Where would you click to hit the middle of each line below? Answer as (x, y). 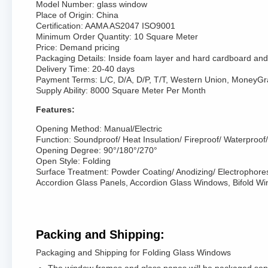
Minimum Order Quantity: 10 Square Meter (117, 36)
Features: (55, 109)
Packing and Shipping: (100, 234)
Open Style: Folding (73, 161)
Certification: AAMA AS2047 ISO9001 (106, 26)
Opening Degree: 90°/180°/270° (97, 150)
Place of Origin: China (77, 15)
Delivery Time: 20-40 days (85, 69)
